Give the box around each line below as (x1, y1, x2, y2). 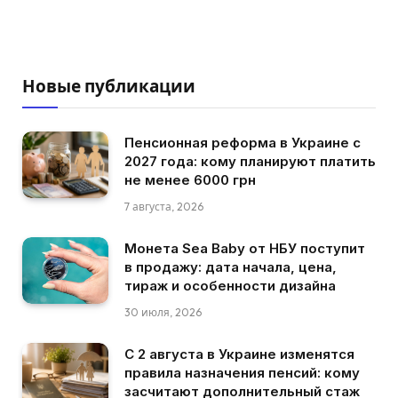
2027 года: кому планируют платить (124, 153, 376, 171)
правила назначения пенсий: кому (124, 364, 360, 382)
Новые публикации (22, 76, 195, 98)
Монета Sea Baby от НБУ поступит (124, 240, 365, 258)
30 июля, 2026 (124, 306, 202, 320)
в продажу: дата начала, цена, (124, 259, 337, 276)
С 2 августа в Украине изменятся (124, 346, 354, 363)
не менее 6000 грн (124, 171, 256, 189)
